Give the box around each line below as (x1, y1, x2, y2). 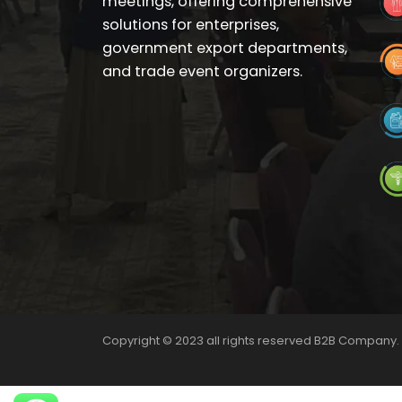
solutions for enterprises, (102, 14, 279, 35)
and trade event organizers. (102, 61, 302, 82)
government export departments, (102, 38, 347, 58)
